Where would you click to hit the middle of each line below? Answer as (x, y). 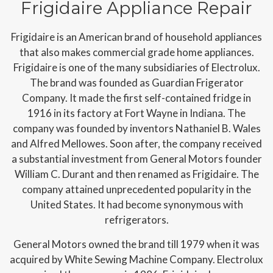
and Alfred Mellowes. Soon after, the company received (136, 143)
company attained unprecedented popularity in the (136, 189)
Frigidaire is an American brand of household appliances (136, 37)
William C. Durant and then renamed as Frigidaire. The (136, 174)
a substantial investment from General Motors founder (136, 158)
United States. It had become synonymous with (136, 204)
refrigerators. (136, 219)
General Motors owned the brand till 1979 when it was (136, 244)
